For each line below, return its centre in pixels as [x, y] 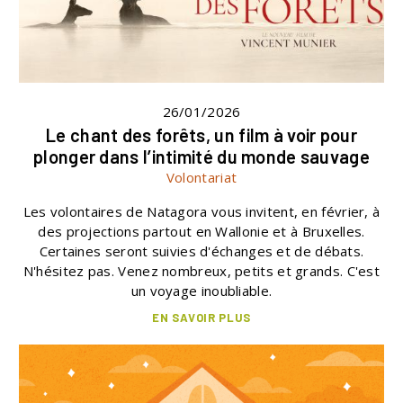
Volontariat [201, 178]
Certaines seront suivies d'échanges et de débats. [201, 251]
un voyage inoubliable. [201, 291]
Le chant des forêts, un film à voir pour [201, 135]
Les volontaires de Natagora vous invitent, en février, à [201, 212]
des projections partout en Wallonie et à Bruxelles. [201, 232]
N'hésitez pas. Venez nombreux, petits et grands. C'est [201, 271]
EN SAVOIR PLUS [201, 318]
